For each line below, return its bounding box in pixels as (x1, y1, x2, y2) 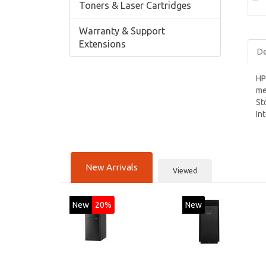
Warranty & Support (79, 26, 165, 36)
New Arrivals (85, 161, 138, 172)
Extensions (79, 39, 126, 49)
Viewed (173, 166, 197, 175)
